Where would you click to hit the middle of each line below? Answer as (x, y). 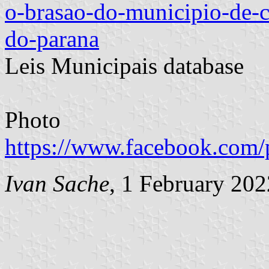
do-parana (52, 38)
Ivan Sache (57, 183)
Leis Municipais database (124, 65)
